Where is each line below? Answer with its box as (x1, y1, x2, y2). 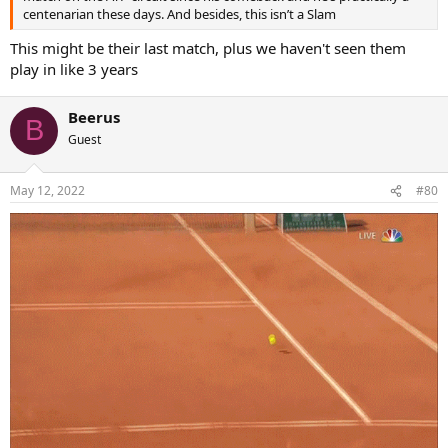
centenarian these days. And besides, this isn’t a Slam (23, 5, 336, 23)
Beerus (68, 106, 120, 127)
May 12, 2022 (10, 182, 85, 199)
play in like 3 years (10, 58, 138, 79)
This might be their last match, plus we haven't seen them (10, 37, 406, 58)
